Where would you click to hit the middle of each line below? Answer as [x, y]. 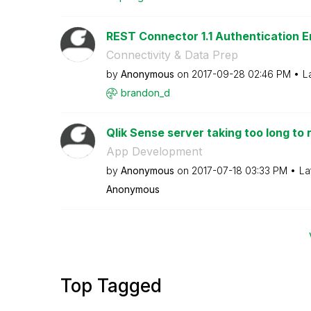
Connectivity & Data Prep [172, 54]
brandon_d [145, 92]
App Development [154, 151]
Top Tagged [111, 286]
